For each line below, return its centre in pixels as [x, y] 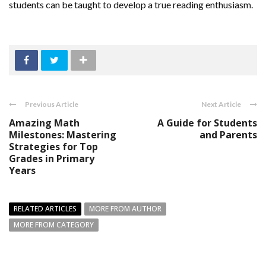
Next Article [221, 104]
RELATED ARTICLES [45, 209]
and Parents [228, 135]
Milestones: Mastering [63, 135]
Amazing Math [44, 123]
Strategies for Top [53, 147]
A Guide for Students [207, 123]
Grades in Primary [52, 159]
